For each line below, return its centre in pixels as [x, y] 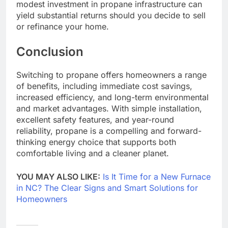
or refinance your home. [63, 26]
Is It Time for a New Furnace [157, 176]
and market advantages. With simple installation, [109, 108]
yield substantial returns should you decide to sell [111, 15]
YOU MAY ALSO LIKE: [58, 176]
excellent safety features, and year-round [95, 119]
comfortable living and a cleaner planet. [93, 153]
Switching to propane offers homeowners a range [111, 75]
